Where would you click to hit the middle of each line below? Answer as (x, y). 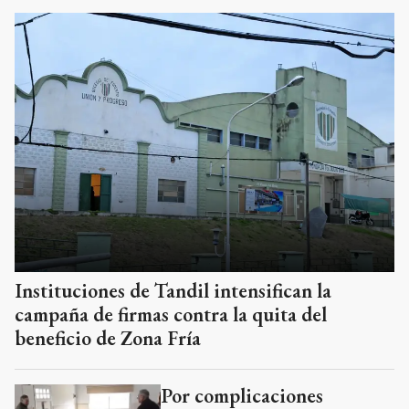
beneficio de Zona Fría (108, 338)
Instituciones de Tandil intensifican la (173, 290)
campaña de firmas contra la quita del (171, 314)
